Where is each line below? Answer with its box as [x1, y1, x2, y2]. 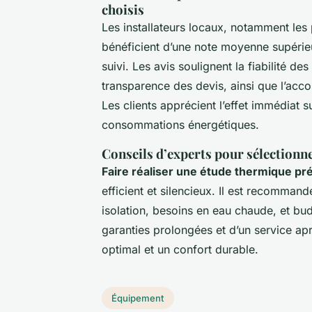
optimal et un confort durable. [102, 242, 258, 257]
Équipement [111, 292, 164, 304]
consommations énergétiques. [102, 118, 259, 132]
